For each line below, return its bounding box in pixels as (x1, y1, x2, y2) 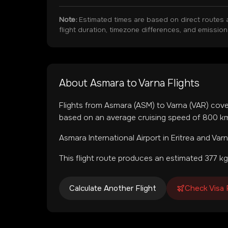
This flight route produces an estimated (59, 153, 205, 163)
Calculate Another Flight (69, 183, 156, 193)
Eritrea (171, 133, 194, 143)
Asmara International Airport (59, 133, 161, 143)
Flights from (59, 100, 104, 110)
